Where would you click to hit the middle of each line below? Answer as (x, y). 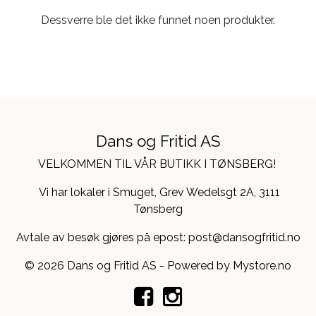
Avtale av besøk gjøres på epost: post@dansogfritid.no (158, 237)
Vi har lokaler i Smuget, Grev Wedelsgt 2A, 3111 (158, 192)
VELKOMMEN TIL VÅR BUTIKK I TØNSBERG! (158, 164)
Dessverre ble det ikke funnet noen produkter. (158, 20)
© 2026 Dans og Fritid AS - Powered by (129, 265)
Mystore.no (262, 265)
